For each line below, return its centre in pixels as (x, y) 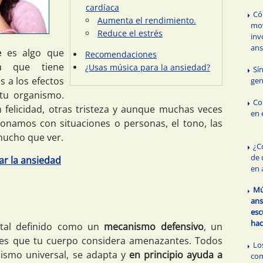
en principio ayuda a (176, 255)
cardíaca (102, 7)
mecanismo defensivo (154, 227)
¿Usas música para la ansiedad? (148, 67)
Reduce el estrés (130, 33)
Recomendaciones (121, 54)
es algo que (33, 53)
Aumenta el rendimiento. (147, 20)
